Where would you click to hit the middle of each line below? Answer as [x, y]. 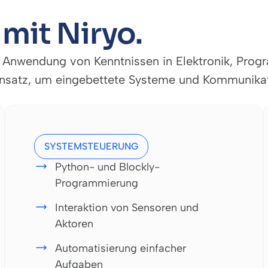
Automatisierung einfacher [121, 248]
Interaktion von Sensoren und [127, 207]
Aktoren [74, 223]
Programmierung [97, 183]
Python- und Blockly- [107, 167]
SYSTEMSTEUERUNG [91, 146]
